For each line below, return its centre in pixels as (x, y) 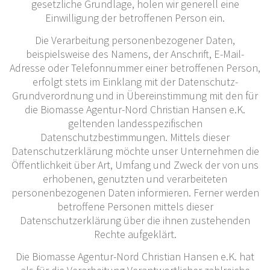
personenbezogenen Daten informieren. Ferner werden (135, 192)
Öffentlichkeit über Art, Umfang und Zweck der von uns (135, 165)
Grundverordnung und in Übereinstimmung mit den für (135, 95)
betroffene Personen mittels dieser (135, 206)
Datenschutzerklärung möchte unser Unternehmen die (135, 151)
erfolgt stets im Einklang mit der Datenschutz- (135, 81)
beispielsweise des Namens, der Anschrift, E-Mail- (135, 54)
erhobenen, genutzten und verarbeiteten (135, 178)
